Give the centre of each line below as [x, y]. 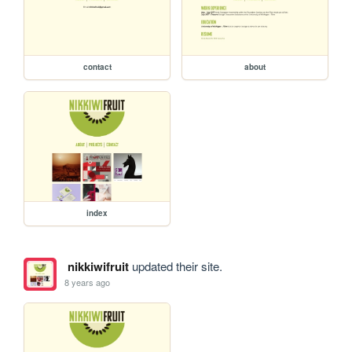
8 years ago [88, 282]
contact [97, 66]
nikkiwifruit [98, 266]
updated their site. [175, 266]
